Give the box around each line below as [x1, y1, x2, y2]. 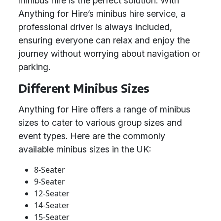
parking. [18, 62, 50, 72]
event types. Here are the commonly [18, 131, 165, 141]
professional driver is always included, [18, 22, 172, 32]
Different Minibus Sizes [18, 81, 149, 95]
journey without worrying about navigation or [18, 48, 200, 59]
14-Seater [34, 200, 70, 211]
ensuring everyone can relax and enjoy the [18, 35, 190, 45]
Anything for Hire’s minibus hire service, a [18, 8, 185, 19]
